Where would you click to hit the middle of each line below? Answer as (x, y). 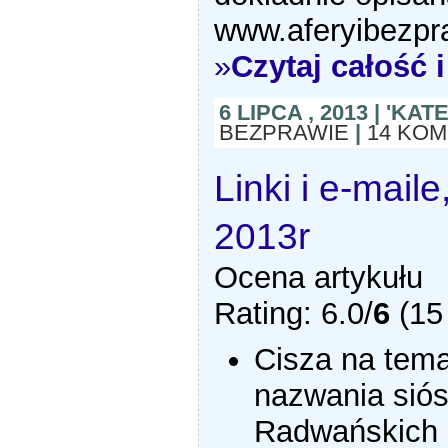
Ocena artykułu (319, 278)
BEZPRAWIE (284, 133)
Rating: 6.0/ (294, 314)
